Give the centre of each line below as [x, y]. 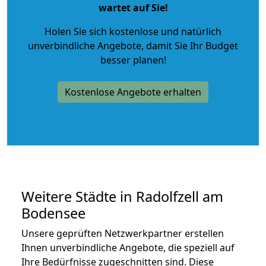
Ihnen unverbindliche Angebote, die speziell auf [128, 247]
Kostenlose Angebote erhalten [133, 92]
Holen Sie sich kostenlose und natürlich [133, 31]
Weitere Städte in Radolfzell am [122, 196]
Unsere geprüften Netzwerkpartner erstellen [123, 233]
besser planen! [133, 60]
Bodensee [53, 213]
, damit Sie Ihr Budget [190, 45]
